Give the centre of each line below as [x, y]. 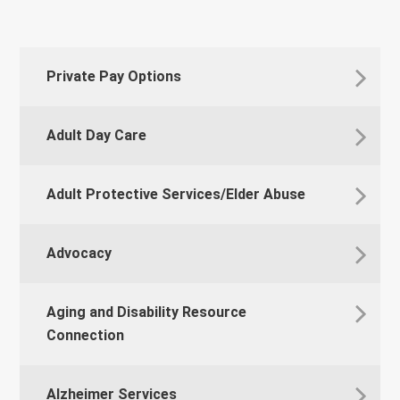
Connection [86, 336]
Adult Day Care [97, 136]
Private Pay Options [114, 77]
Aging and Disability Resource [147, 312]
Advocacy [79, 254]
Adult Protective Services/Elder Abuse [176, 195]
